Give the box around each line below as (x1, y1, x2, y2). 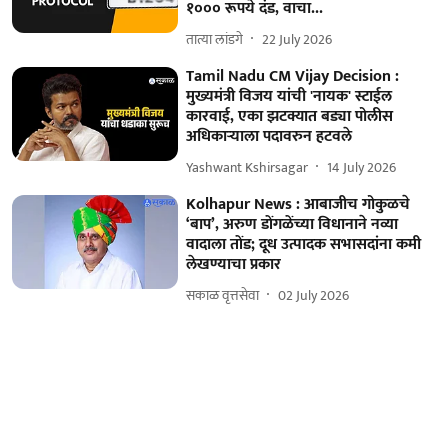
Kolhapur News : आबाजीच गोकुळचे (186, 191, 411, 219)
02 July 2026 (278, 283, 350, 307)
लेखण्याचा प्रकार (186, 251, 282, 279)
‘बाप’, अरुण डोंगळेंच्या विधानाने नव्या (186, 211, 399, 239)
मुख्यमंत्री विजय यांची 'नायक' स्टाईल (186, 83, 393, 111)
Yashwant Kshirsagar (186, 155, 309, 179)
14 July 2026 (327, 155, 397, 179)
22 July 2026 (262, 27, 333, 51)
